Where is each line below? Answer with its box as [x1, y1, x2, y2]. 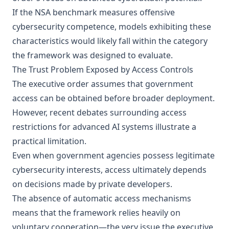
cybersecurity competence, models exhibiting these [12, 21, 211, 32]
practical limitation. [12, 135, 86, 147]
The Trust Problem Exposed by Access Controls [12, 64, 193, 75]
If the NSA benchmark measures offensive [12, 7, 175, 18]
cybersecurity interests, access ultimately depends [12, 164, 207, 175]
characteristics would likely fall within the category [12, 35, 208, 47]
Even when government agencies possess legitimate [12, 150, 215, 161]
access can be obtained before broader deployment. [12, 93, 215, 104]
